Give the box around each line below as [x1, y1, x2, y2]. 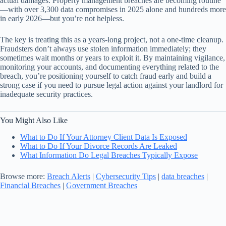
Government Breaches [66, 181, 137, 190]
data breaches [161, 172, 204, 181]
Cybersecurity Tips [96, 172, 156, 181]
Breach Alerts [47, 172, 90, 181]
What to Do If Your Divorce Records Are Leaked [20, 142, 177, 151]
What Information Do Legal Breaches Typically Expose [20, 151, 198, 160]
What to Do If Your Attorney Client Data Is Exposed [20, 133, 187, 142]
